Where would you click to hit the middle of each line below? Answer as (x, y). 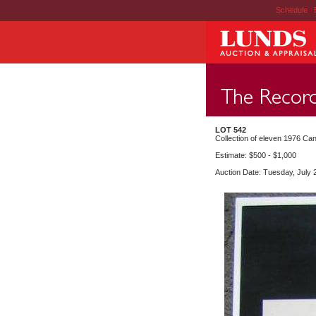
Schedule (291, 10)
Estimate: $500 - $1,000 (256, 155)
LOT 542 (231, 130)
